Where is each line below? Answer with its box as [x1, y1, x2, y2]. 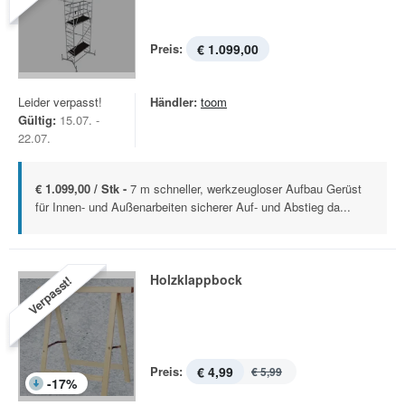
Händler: [150, 93, 197, 110]
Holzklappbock [150, 270, 242, 288]
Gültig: [18, 111, 56, 128]
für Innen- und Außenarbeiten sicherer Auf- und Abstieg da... [35, 198, 351, 215]
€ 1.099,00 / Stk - [35, 180, 130, 197]
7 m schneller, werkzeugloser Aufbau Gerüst [130, 180, 362, 197]
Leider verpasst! [18, 93, 102, 110]
